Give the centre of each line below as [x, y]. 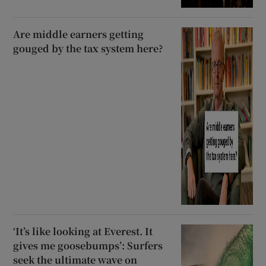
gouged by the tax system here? [88, 48]
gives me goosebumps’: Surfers [88, 245]
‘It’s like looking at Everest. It [83, 231]
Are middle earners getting [79, 34]
